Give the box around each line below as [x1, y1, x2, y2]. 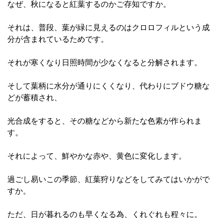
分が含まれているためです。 [7, 35, 109, 43]
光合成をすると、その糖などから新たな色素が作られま [7, 117, 202, 125]
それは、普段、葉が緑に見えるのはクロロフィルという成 [7, 23, 210, 32]
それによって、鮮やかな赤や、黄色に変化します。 [7, 152, 186, 160]
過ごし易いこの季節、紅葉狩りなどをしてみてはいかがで [7, 175, 210, 183]
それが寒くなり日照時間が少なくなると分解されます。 [7, 58, 202, 67]
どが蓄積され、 [7, 93, 62, 102]
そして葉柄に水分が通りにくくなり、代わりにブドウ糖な [7, 82, 210, 90]
